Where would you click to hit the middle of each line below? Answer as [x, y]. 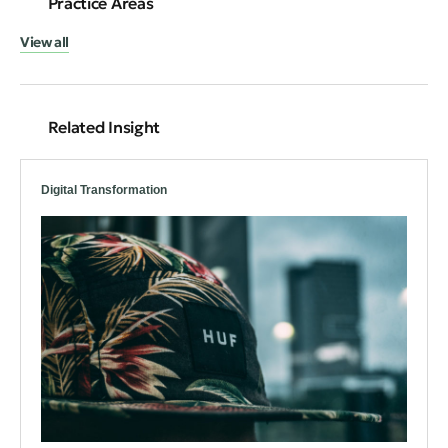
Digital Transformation [104, 189]
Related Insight [103, 126]
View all [44, 41]
